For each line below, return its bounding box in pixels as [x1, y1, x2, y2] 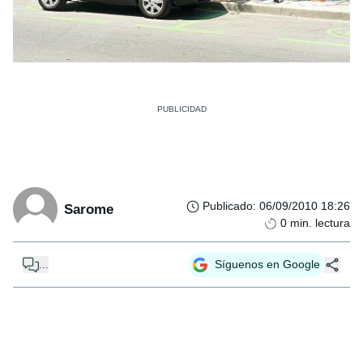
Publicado [203, 199, 253, 212]
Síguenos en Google [215, 258, 320, 271]
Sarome [64, 201, 113, 217]
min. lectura [290, 216, 350, 229]
